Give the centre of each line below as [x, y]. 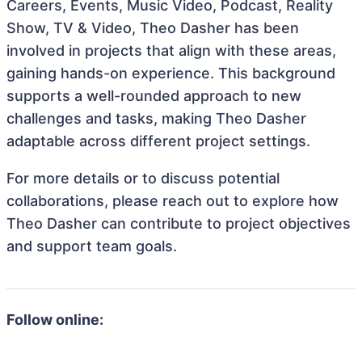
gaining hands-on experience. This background [171, 73]
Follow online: [55, 320]
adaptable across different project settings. [158, 141]
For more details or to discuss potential [143, 178]
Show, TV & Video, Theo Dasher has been [153, 28]
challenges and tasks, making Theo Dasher [156, 118]
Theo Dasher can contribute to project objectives [179, 223]
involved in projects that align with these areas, [171, 51]
